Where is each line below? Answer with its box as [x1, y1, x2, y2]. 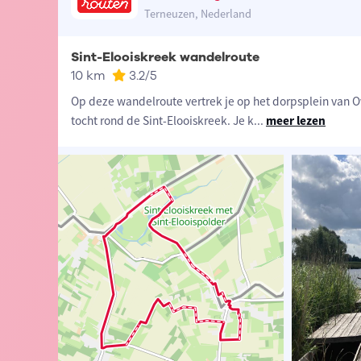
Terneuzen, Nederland [144, 6, 252, 22]
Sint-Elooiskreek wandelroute [70, 48, 259, 67]
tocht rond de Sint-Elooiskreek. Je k [70, 113, 254, 129]
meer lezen [265, 113, 326, 129]
